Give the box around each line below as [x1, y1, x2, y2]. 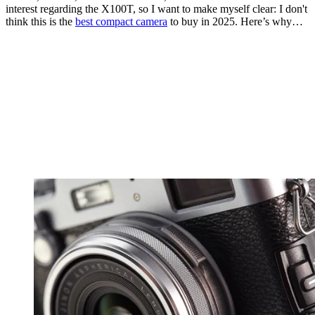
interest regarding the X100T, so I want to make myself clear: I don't [6, 3, 307, 15]
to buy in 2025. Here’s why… [167, 15, 303, 28]
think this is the [6, 15, 75, 28]
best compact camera [75, 15, 167, 28]
